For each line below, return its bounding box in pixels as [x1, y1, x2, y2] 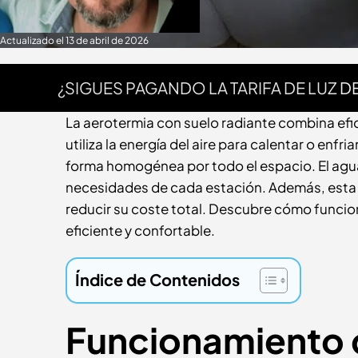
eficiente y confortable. [66, 221, 215, 239]
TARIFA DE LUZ [230, 78, 337, 97]
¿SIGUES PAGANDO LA [58, 78, 228, 97]
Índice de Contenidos [75, 268, 240, 289]
